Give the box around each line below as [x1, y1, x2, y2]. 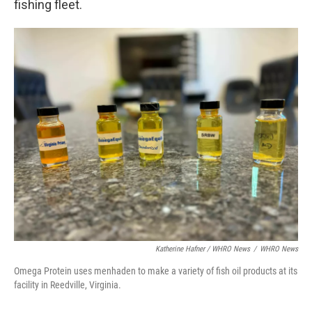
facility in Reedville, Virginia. [14, 279, 121, 291]
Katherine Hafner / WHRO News [155, 244, 250, 254]
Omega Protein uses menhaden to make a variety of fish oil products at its [14, 265, 297, 277]
